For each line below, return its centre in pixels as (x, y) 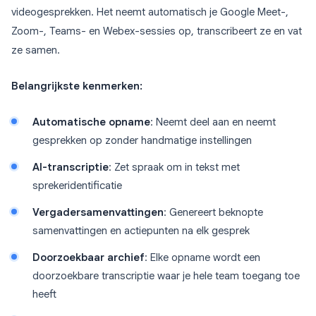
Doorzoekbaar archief (89, 257)
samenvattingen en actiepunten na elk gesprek (141, 231)
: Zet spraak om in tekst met (174, 167)
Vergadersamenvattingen (98, 212)
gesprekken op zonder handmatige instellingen (142, 140)
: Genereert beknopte (213, 212)
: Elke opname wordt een (202, 257)
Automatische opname (91, 122)
